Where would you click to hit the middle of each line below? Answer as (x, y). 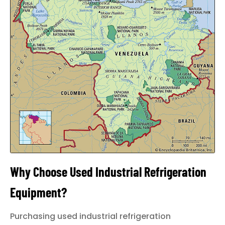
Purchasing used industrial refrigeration (90, 216)
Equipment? (38, 192)
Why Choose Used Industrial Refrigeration (108, 171)
